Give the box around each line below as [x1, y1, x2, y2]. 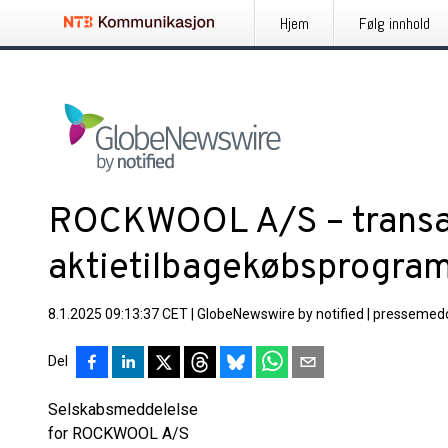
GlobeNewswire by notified [197, 306, 364, 322]
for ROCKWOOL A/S [48, 424, 189, 443]
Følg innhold [359, 13, 430, 34]
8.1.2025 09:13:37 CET [48, 306, 188, 322]
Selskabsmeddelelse [48, 400, 198, 419]
